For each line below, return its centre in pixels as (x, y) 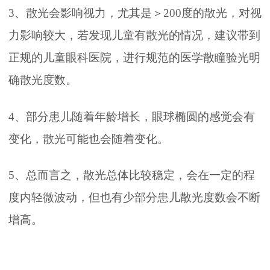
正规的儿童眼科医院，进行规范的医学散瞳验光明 (134, 57)
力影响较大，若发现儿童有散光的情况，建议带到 (134, 35)
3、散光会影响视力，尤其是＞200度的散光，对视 (135, 13)
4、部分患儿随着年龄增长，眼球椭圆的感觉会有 (132, 116)
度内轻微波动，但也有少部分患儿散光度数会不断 (134, 198)
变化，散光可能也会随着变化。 (89, 139)
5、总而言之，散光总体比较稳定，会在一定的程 (132, 175)
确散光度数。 (43, 80)
